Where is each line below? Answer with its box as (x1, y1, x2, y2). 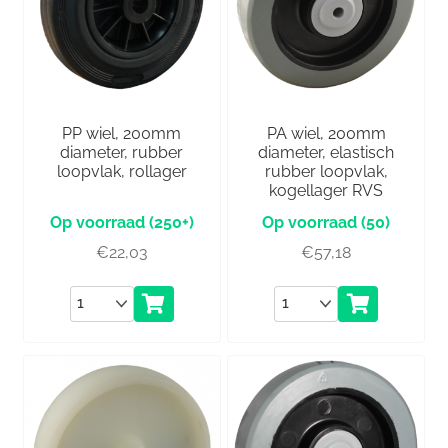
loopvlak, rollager (56, 161, 187, 181)
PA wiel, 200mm (266, 123, 386, 143)
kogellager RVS (269, 180, 384, 200)
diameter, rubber (60, 142, 184, 162)
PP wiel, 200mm (62, 123, 182, 143)
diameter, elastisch (258, 142, 395, 162)
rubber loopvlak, (264, 161, 388, 181)
